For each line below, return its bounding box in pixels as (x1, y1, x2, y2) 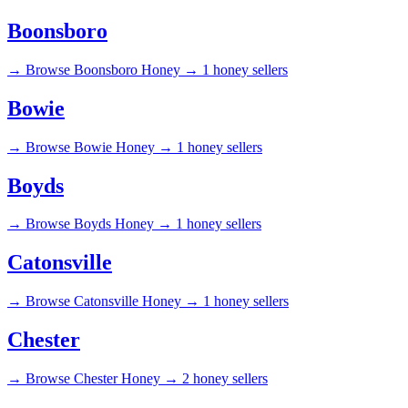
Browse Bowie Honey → (25, 138, 173, 155)
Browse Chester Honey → (25, 371, 178, 387)
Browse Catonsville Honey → (25, 293, 199, 310)
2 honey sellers (182, 371, 268, 387)
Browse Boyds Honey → (25, 216, 172, 232)
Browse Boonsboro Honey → (25, 61, 199, 77)
